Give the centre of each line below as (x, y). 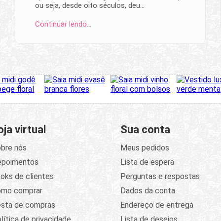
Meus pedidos (145, 147)
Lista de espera (147, 162)
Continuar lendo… (63, 24)
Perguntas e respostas (160, 176)
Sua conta (145, 129)
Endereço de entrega (157, 205)
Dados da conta (147, 190)
